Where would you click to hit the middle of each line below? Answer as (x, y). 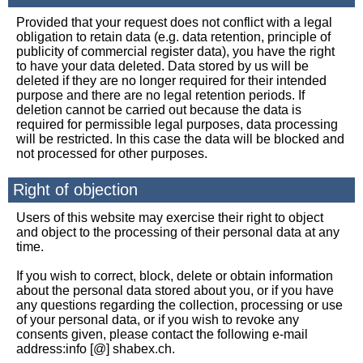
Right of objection (75, 190)
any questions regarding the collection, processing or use (179, 305)
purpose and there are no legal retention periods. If (160, 95)
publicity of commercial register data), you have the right (175, 51)
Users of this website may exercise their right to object (170, 218)
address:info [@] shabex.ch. (96, 349)
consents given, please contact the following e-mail (162, 334)
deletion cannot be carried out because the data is (159, 110)
